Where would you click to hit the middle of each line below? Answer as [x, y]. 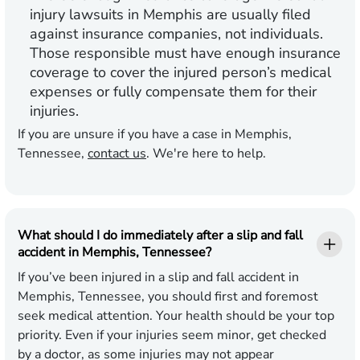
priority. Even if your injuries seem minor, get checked [172, 335]
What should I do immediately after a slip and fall [160, 236]
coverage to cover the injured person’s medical [180, 73]
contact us [117, 154]
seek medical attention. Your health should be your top [176, 316]
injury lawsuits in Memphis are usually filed [170, 15]
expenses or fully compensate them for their [173, 92]
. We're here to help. [206, 154]
